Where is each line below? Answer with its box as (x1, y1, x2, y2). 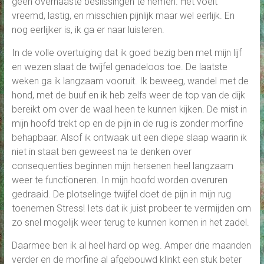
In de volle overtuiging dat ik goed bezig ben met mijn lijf (11, 47, 242, 59)
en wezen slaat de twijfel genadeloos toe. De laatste (11, 61, 227, 73)
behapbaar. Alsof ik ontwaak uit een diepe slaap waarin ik (11, 132, 247, 144)
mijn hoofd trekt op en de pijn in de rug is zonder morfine (11, 118, 243, 130)
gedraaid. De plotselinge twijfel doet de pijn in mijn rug (11, 189, 231, 200)
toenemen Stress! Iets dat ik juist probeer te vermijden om (11, 203, 251, 214)
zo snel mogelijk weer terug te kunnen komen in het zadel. (11, 217, 249, 229)
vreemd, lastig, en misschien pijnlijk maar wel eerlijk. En (11, 10, 235, 22)
